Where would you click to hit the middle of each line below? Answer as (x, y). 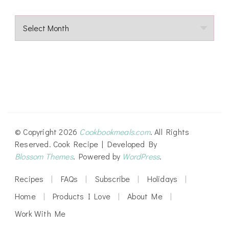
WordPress (141, 156)
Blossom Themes (44, 156)
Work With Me (40, 214)
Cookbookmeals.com (115, 132)
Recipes (29, 179)
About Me (145, 196)
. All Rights (170, 132)
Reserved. (34, 144)
